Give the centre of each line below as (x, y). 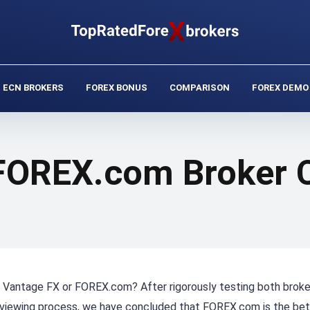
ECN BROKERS (33, 88)
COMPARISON (200, 88)
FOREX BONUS (117, 88)
